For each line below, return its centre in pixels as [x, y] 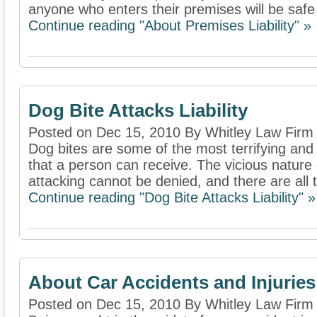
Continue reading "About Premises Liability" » [170, 25]
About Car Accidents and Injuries [172, 282]
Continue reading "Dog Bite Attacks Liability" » [172, 197]
